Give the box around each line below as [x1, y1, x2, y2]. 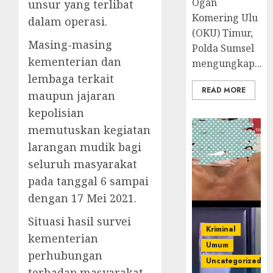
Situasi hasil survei [28, 214, 131, 229]
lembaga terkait [28, 71, 114, 87]
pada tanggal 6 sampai [28, 174, 149, 189]
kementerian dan [28, 54, 121, 69]
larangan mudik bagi [28, 140, 141, 155]
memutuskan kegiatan [28, 122, 151, 138]
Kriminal [206, 224, 236, 235]
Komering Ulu [192, 11, 258, 25]
